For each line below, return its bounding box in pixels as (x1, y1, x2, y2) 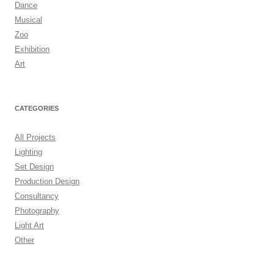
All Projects (15, 133, 56, 142)
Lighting (15, 147, 42, 157)
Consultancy (15, 191, 59, 201)
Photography (15, 206, 59, 215)
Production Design (15, 177, 80, 186)
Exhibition (15, 45, 50, 54)
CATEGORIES (15, 105, 59, 112)
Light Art (15, 221, 44, 230)
